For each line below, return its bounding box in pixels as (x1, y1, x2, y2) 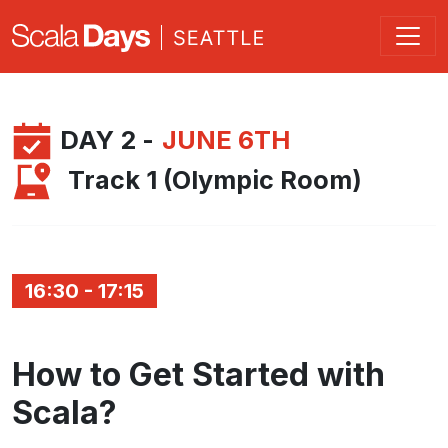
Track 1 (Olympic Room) (68, 165, 362, 196)
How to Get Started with (12, 354, 385, 394)
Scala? (12, 392, 117, 432)
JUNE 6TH (162, 125, 290, 156)
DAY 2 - (60, 125, 154, 156)
